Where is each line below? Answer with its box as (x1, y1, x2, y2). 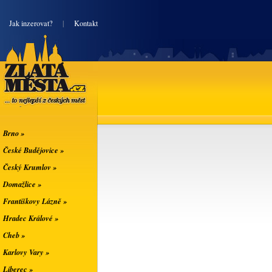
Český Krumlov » (3, 161, 56, 172)
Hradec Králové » (3, 212, 58, 223)
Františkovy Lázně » (3, 195, 67, 206)
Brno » (3, 127, 24, 138)
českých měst (2, 95, 54, 108)
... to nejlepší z (2, 79, 59, 92)
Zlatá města (2, 61, 57, 77)
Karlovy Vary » (3, 246, 49, 257)
